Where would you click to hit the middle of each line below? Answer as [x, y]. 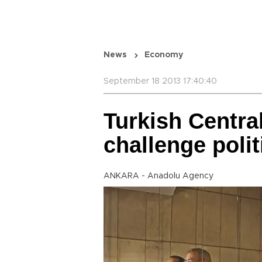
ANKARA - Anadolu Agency [158, 176]
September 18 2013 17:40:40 [160, 81]
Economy [164, 55]
